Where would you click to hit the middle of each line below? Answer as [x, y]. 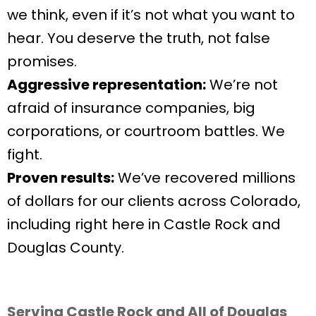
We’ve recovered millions [205, 177]
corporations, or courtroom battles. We [146, 131]
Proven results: [61, 177]
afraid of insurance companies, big [131, 108]
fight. [25, 154]
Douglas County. [66, 247]
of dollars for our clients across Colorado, [154, 201]
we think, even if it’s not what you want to [151, 14]
